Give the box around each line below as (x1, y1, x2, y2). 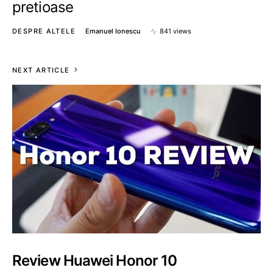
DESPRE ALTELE (12, 27, 76, 35)
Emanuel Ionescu (85, 27, 141, 35)
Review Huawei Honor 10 (12, 252, 177, 269)
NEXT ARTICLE (12, 66, 70, 74)
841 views (159, 27, 191, 35)
